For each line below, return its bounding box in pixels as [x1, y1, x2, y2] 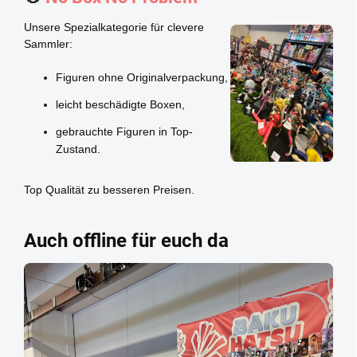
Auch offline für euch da [24, 229, 229, 252]
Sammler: [24, 37, 73, 50]
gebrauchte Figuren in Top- [56, 124, 193, 138]
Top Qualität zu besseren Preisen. [24, 182, 194, 196]
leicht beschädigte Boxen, [56, 97, 185, 111]
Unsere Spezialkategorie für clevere [24, 20, 204, 33]
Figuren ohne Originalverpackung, [56, 70, 228, 84]
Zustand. [56, 142, 100, 155]
